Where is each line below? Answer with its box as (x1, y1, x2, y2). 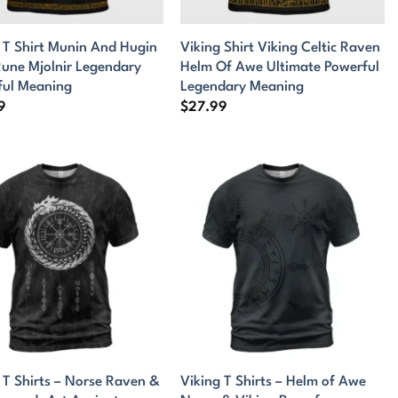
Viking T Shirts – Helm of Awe (180, 375, 367, 390)
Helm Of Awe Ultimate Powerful (180, 60, 380, 75)
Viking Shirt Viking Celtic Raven (180, 40, 381, 55)
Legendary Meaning (180, 79, 305, 94)
